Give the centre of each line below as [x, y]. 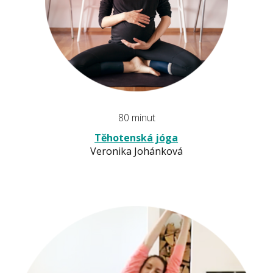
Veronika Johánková [136, 151]
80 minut [136, 118]
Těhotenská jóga [136, 138]
